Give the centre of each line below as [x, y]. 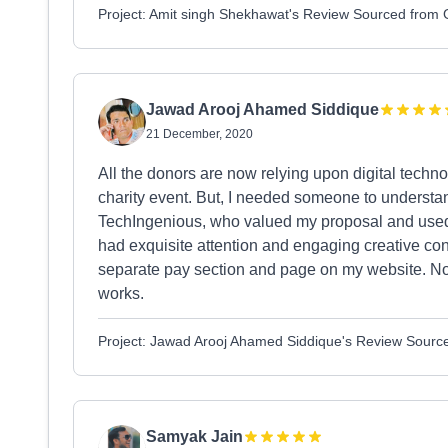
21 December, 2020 [199, 134]
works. [121, 293]
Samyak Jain [194, 436]
